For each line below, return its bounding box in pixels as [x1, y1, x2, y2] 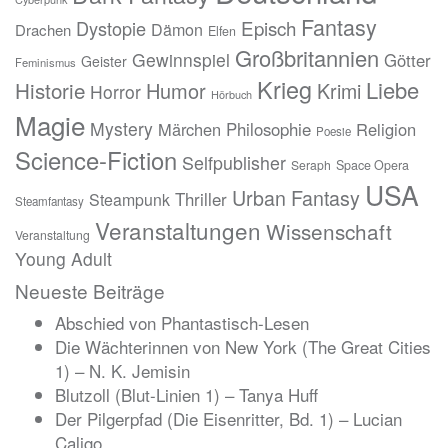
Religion [356, 117, 416, 142]
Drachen [15, 19, 71, 41]
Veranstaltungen [95, 214, 261, 247]
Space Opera [336, 156, 409, 175]
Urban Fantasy [232, 183, 360, 213]
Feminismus [15, 54, 76, 71]
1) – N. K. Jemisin [55, 358, 190, 384]
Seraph [291, 156, 331, 174]
